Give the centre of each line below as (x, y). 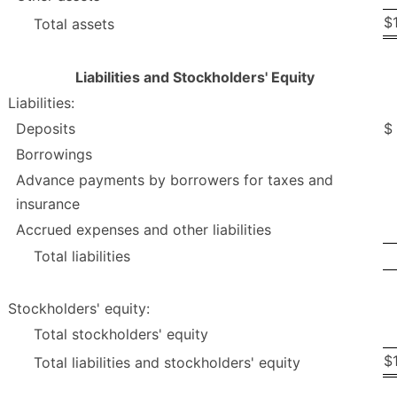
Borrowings (54, 155)
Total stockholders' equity (121, 335)
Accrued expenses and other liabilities (144, 230)
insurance (48, 204)
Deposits (46, 129)
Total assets (74, 24)
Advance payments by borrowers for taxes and (175, 180)
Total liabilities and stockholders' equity (167, 363)
